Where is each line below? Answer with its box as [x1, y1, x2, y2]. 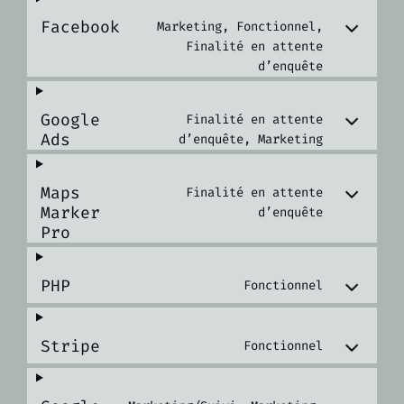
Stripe [41, 335, 100, 358]
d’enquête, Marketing [179, 131, 323, 149]
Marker [41, 202, 100, 225]
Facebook [41, 16, 120, 39]
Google [41, 109, 100, 132]
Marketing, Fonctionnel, [157, 18, 323, 36]
